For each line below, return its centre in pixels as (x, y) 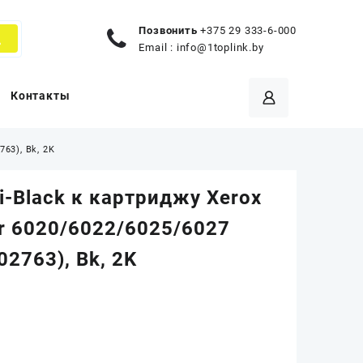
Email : (158, 47)
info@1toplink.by (220, 47)
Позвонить (168, 30)
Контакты (40, 95)
